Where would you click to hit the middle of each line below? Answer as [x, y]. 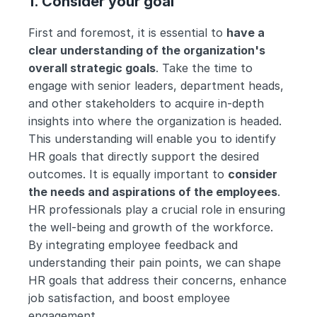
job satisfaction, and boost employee [129, 298]
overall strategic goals [92, 68]
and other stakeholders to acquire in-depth [146, 103]
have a [246, 33]
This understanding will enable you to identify [152, 139]
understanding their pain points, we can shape [155, 263]
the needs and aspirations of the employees [153, 192]
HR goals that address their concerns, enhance [157, 280]
